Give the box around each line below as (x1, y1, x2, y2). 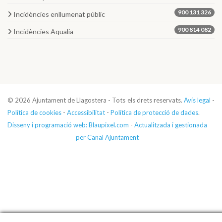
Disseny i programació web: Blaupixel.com (7, 120, 129, 129)
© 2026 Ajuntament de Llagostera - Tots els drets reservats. (7, 96, 184, 104)
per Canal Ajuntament (76, 133, 139, 141)
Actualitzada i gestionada (134, 120, 207, 129)
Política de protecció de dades (111, 108, 198, 116)
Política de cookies (7, 108, 61, 116)
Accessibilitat (67, 108, 105, 116)
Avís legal (183, 96, 211, 104)
